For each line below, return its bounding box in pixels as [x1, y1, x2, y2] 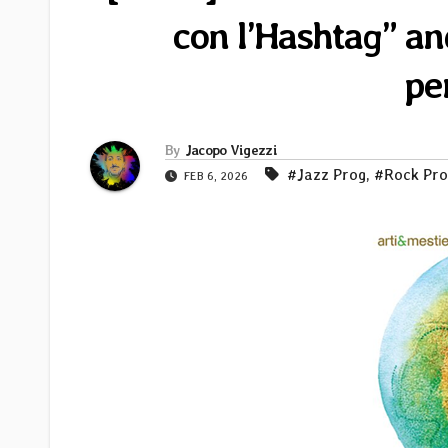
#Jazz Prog [287, 165, 366, 185]
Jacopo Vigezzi [184, 142, 277, 159]
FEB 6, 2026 [181, 169, 251, 184]
